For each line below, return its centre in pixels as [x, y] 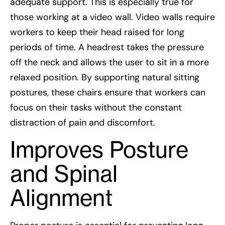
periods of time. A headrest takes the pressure [107, 47]
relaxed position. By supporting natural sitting [105, 78]
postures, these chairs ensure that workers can [108, 93]
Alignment [61, 198]
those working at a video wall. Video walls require [113, 17]
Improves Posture [99, 149]
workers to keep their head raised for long [97, 32]
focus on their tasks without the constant [96, 108]
